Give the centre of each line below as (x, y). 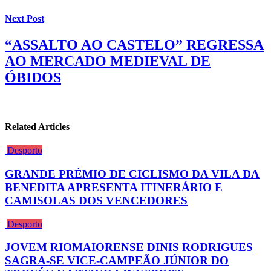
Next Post (24, 18)
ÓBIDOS (33, 77)
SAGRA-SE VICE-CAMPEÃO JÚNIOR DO (117, 261)
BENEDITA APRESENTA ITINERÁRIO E (114, 187)
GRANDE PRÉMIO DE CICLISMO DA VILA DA (132, 174)
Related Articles (37, 127)
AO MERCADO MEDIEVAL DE (108, 61)
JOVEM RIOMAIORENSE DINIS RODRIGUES (129, 247)
